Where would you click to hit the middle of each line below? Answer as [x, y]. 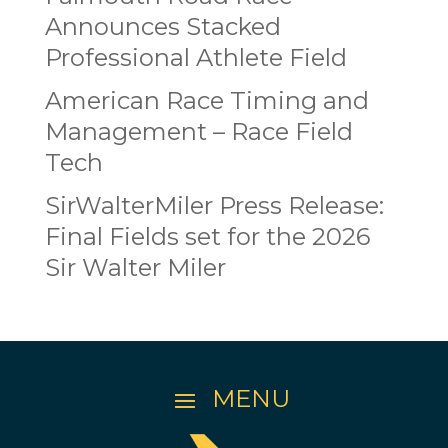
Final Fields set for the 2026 [207, 237]
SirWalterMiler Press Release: [214, 206]
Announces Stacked [162, 27]
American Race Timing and [206, 101]
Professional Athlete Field [195, 58]
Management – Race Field [198, 132]
